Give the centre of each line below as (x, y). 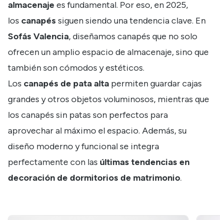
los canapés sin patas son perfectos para (88, 115)
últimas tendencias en (145, 162)
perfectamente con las (54, 162)
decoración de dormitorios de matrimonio (94, 178)
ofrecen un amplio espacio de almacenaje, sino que (108, 52)
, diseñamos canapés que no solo (133, 37)
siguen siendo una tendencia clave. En (131, 21)
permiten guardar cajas (155, 84)
